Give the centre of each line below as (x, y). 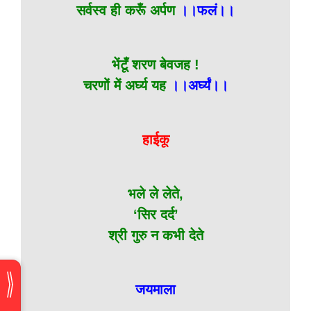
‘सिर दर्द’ (155, 215)
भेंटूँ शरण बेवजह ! (155, 65)
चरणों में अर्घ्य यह (126, 85)
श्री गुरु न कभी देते (155, 235)
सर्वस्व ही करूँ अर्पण (128, 10)
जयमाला (155, 289)
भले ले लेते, (155, 194)
